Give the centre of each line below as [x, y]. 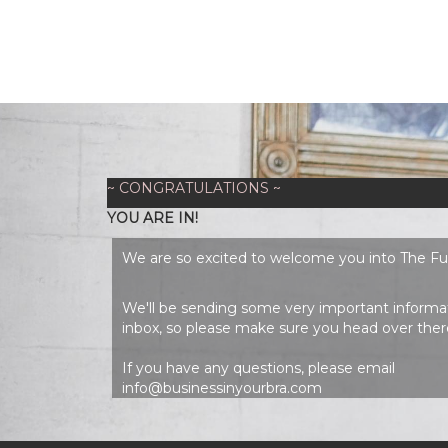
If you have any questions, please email [258, 367]
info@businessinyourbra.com [222, 387]
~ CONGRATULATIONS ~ [194, 187]
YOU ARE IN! [152, 217]
